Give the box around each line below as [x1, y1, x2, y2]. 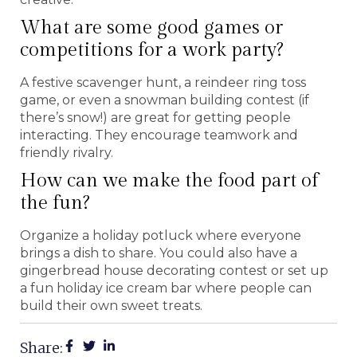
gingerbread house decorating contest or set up [20, 262, 328, 278]
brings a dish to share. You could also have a [20, 245, 297, 261]
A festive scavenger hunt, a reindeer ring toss [20, 74, 306, 90]
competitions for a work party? [20, 38, 284, 61]
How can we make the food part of [20, 169, 318, 192]
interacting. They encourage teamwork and [20, 127, 298, 143]
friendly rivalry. [20, 144, 113, 160]
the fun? [20, 191, 90, 214]
